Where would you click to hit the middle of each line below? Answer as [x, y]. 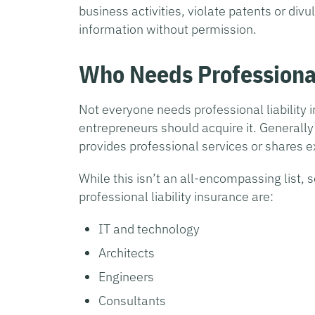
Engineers [126, 276]
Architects [127, 252]
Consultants [132, 300]
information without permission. [168, 29]
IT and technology [149, 229]
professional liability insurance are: [176, 196]
